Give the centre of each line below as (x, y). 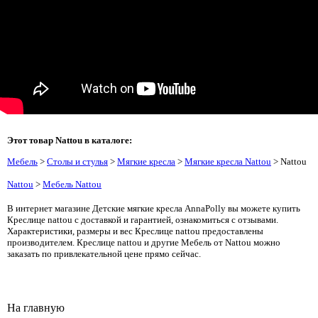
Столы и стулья (77, 161)
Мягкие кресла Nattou (228, 161)
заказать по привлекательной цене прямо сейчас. (104, 254)
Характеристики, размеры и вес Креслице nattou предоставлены (135, 231)
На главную (36, 308)
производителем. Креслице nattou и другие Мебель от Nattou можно (144, 242)
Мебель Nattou (72, 184)
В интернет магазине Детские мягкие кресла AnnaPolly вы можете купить (154, 208)
